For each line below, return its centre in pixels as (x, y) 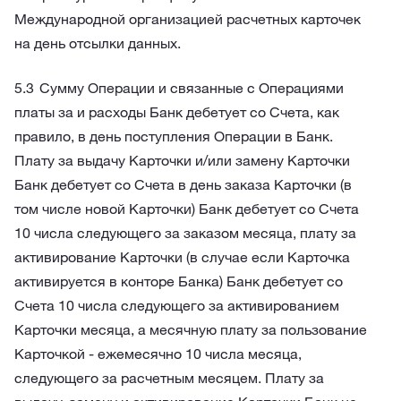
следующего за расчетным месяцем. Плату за (169, 378)
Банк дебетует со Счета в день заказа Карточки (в (183, 184)
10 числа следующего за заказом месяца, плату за (185, 233)
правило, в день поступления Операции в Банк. (174, 136)
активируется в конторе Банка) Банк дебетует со (179, 281)
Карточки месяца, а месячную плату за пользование (191, 329)
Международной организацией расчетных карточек (188, 19)
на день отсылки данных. (98, 43)
